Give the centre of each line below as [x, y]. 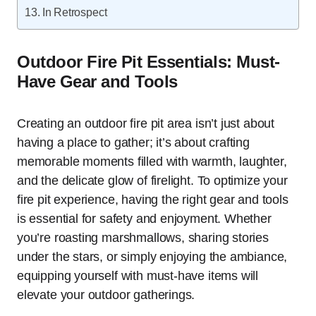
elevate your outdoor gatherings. [106, 295]
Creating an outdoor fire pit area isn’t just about [146, 123]
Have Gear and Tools [97, 81]
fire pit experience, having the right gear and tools [153, 200]
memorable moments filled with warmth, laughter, [152, 162]
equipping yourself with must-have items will [138, 276]
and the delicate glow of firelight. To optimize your [152, 181]
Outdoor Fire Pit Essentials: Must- [148, 62]
